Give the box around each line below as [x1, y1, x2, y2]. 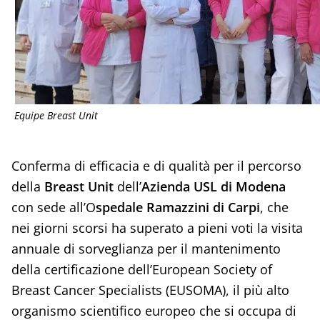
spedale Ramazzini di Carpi [95, 199, 260, 216]
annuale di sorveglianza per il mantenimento [11, 240, 281, 258]
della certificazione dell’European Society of [11, 261, 272, 279]
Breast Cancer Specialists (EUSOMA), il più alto [11, 281, 289, 299]
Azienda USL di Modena [141, 178, 286, 196]
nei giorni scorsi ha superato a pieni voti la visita [11, 219, 303, 237]
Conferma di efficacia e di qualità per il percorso [11, 157, 301, 175]
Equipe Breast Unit [14, 109, 99, 122]
